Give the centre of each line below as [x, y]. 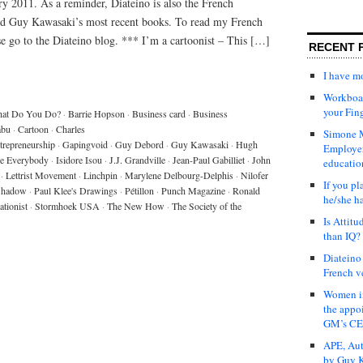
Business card [159, 113]
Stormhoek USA [67, 205]
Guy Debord [139, 144]
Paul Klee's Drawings [76, 190]
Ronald [246, 190]
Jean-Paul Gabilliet [209, 159]
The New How [136, 205]
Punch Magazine [193, 190]
